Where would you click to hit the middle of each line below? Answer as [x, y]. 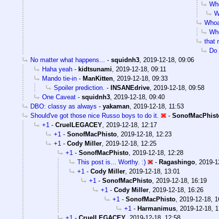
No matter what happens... [68, 60]
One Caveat [59, 97]
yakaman [116, 107]
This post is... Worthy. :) [111, 162]
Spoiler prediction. [79, 88]
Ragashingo [177, 162]
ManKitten [98, 79]
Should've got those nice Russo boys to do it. [95, 116]
